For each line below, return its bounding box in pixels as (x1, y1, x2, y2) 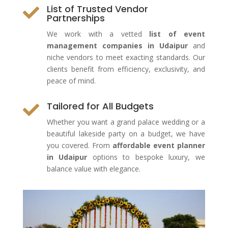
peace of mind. (46, 76, 96, 85)
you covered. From (46, 140, 112, 150)
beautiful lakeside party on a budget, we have (46, 129, 205, 138)
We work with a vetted (46, 29, 150, 39)
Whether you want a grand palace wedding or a (46, 117, 205, 127)
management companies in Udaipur (46, 41, 188, 50)
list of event (149, 29, 205, 39)
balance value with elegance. (46, 164, 140, 174)
